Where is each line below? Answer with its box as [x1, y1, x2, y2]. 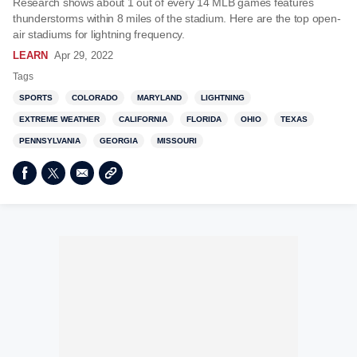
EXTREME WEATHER [19, 115, 100, 124]
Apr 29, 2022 [54, 49, 113, 61]
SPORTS [19, 93, 53, 102]
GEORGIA [100, 136, 138, 145]
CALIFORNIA [119, 115, 167, 124]
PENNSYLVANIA [19, 136, 80, 145]
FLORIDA [186, 115, 222, 124]
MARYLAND [137, 93, 182, 102]
